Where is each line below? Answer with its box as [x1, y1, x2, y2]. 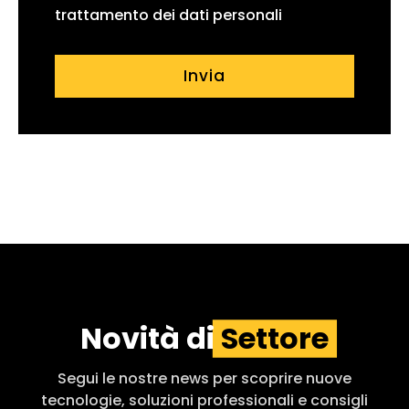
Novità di [80, 317, 215, 359]
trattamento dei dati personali [55, 4, 282, 26]
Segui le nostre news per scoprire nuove [58, 367, 351, 389]
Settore [221, 317, 329, 359]
